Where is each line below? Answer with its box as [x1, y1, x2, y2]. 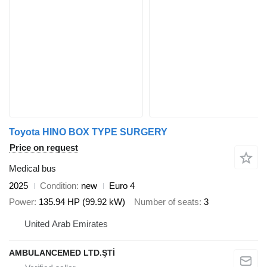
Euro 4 [109, 181, 135, 191]
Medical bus [9, 163, 56, 174]
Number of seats [134, 196, 199, 207]
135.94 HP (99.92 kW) [39, 196, 125, 207]
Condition [40, 181, 76, 191]
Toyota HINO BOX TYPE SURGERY [9, 127, 167, 138]
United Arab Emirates [24, 219, 108, 229]
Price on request [10, 142, 78, 153]
